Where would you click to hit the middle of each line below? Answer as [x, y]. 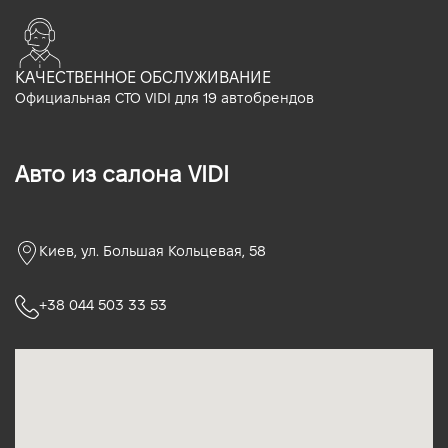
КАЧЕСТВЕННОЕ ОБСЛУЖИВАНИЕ [143, 77]
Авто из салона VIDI [122, 174]
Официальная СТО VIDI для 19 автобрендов [164, 98]
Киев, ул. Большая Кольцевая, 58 [152, 251]
